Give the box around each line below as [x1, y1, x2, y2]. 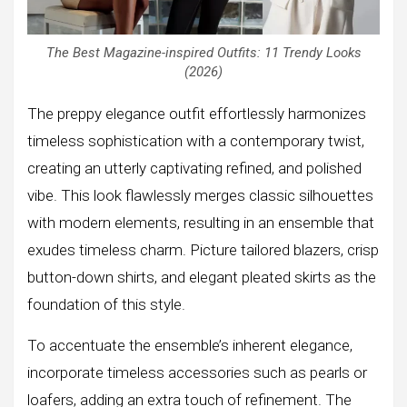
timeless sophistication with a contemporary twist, [27, 132, 364, 151]
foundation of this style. [27, 295, 185, 314]
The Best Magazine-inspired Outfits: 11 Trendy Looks [45, 45, 362, 62]
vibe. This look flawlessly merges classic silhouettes [27, 186, 373, 205]
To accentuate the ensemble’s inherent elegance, [27, 336, 352, 355]
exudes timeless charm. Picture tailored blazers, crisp [27, 241, 379, 260]
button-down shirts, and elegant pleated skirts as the [27, 268, 376, 287]
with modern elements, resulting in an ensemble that [27, 213, 374, 233]
